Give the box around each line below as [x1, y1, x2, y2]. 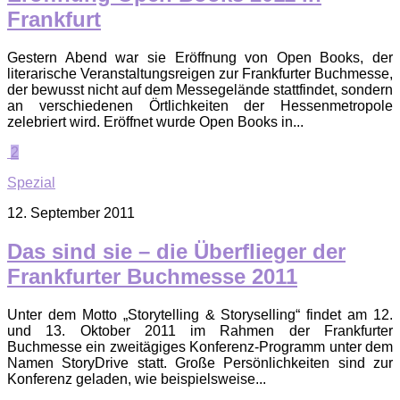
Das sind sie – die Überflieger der [7, 238, 346, 263]
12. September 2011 [7, 205, 135, 221]
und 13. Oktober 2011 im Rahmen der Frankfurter [7, 322, 393, 338]
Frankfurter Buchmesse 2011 [7, 263, 297, 288]
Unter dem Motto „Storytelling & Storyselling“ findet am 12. [7, 306, 393, 322]
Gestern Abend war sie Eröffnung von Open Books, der [7, 50, 393, 66]
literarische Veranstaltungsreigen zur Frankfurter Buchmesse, [7, 66, 393, 82]
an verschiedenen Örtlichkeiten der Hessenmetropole [7, 98, 393, 114]
